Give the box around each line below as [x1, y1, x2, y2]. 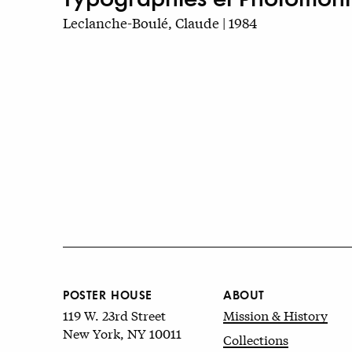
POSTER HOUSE [63, 284, 152, 303]
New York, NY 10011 [63, 323, 181, 342]
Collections [223, 329, 288, 348]
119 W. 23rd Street [63, 305, 166, 324]
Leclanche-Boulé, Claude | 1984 [63, 13, 257, 33]
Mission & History [223, 305, 328, 324]
